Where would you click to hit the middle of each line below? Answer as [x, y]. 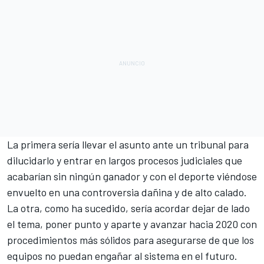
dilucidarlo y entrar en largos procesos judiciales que [125, 161]
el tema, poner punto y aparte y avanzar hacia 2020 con [132, 224]
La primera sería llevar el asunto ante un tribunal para [128, 145]
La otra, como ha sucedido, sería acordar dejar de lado [128, 208]
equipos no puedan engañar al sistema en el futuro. [123, 256]
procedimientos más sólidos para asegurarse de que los [131, 240]
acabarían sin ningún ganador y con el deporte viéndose [132, 176]
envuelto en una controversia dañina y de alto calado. [128, 192]
